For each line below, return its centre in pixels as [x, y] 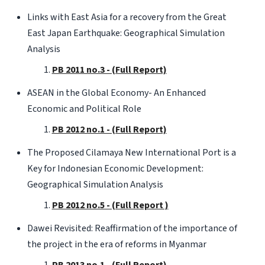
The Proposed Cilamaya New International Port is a [131, 152]
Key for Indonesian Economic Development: [115, 168]
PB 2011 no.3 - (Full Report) [109, 70]
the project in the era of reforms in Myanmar [117, 244]
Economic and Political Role [84, 109]
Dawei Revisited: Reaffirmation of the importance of [132, 228]
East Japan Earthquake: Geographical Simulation [126, 33]
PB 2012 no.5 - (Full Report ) [110, 205]
